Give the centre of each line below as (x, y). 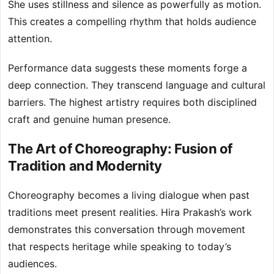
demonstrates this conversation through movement (127, 230)
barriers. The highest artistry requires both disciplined (132, 102)
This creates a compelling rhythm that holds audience (132, 22)
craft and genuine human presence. (89, 120)
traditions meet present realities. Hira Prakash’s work (130, 213)
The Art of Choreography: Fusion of (120, 149)
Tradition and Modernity (85, 166)
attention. (30, 39)
